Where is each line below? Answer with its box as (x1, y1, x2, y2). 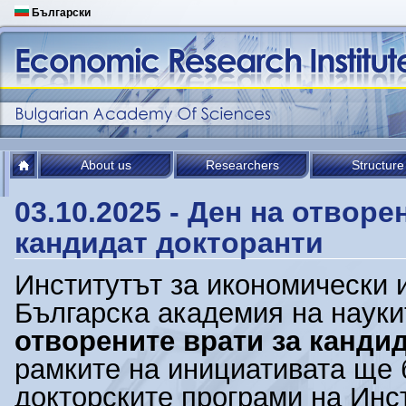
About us (81, 158, 131, 172)
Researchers (205, 158, 279, 172)
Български (29, 6, 91, 19)
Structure (352, 158, 404, 172)
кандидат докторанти (14, 227, 324, 259)
